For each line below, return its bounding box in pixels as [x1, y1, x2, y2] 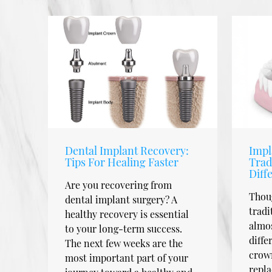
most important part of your [65, 251, 189, 264]
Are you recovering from [65, 178, 172, 191]
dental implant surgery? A [65, 192, 178, 206]
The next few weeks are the [65, 236, 183, 250]
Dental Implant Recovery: [65, 143, 189, 158]
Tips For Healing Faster [65, 154, 179, 169]
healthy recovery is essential [65, 207, 189, 220]
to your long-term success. [65, 222, 183, 235]
